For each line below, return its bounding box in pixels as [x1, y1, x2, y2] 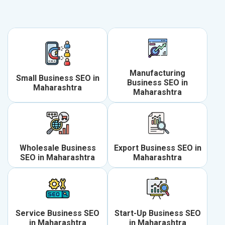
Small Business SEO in [16, 73, 99, 83]
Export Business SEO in [114, 143, 201, 153]
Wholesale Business [19, 143, 96, 153]
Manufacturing [130, 68, 185, 78]
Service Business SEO [16, 208, 99, 218]
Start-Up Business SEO [114, 208, 201, 218]
